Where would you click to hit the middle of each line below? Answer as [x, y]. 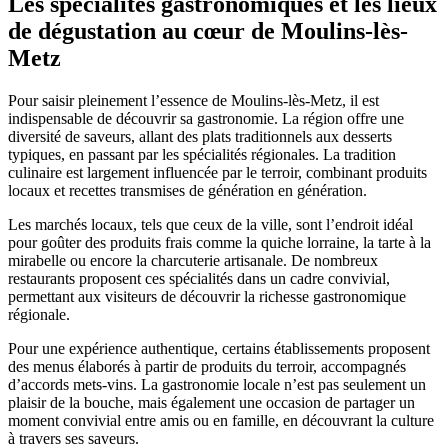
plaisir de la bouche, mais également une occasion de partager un [211, 403]
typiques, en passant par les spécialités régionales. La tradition [202, 155]
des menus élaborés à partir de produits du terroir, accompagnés [207, 367]
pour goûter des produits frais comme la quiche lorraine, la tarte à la [219, 243]
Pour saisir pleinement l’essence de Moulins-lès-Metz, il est [193, 101]
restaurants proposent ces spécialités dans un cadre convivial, [199, 279]
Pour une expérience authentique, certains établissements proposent [219, 349]
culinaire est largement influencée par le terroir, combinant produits [217, 173]
